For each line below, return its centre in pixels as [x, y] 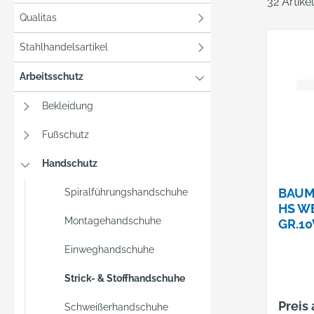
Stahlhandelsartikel [64, 47]
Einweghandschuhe [109, 250]
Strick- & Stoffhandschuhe [125, 278]
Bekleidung [68, 106]
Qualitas [38, 18]
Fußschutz [66, 135]
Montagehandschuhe [113, 221]
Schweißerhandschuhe [116, 307]
